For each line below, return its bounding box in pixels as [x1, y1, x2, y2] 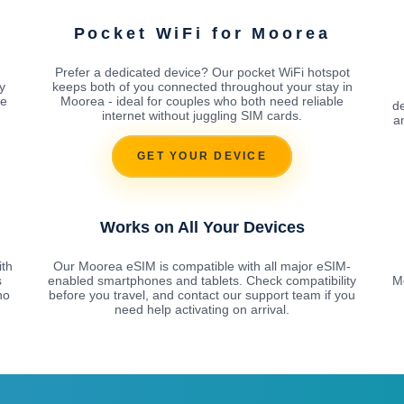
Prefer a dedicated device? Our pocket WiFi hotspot [54, 64, 350, 79]
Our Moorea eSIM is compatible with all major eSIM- [53, 258, 351, 273]
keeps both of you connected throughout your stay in [51, 78, 353, 94]
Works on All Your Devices [99, 217, 305, 236]
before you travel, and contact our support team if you [49, 287, 355, 302]
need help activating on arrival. [115, 301, 289, 317]
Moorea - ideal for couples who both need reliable [60, 93, 344, 108]
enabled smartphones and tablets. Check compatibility [48, 272, 356, 288]
